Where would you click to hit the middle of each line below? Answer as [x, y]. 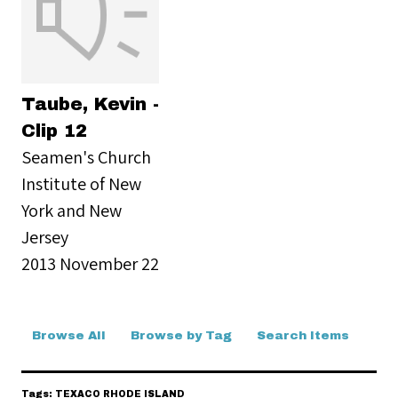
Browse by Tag [181, 335]
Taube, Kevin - [90, 104]
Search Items [303, 335]
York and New [72, 210]
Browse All [69, 335]
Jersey [45, 237]
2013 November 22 [90, 263]
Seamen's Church [86, 157]
